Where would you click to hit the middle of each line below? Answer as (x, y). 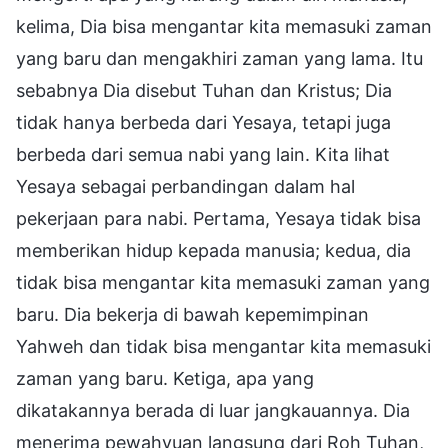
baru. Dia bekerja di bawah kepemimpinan (192, 314)
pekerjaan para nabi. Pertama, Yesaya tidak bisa (218, 218)
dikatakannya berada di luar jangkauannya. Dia (213, 410)
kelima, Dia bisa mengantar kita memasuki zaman (224, 26)
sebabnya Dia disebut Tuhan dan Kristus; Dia (204, 90)
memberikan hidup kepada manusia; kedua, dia (213, 250)
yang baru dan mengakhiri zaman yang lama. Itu (219, 58)
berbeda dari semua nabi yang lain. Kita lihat (203, 154)
